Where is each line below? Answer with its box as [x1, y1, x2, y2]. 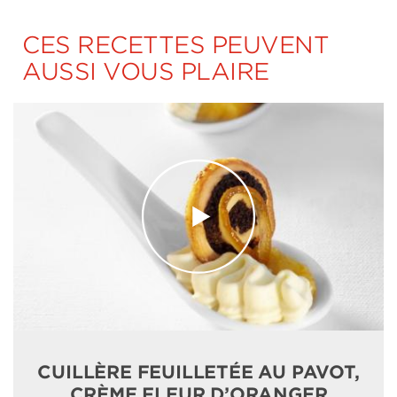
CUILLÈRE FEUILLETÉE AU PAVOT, [37, 361, 360, 383]
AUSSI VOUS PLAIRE [22, 58, 269, 85]
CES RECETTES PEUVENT [22, 31, 329, 58]
